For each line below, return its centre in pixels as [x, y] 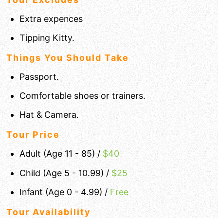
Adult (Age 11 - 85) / [61, 154]
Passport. [39, 76]
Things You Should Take [68, 57]
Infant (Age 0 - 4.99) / [65, 192]
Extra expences [51, 18]
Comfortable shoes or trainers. [82, 96]
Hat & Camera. [49, 115]
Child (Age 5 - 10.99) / [65, 173]
